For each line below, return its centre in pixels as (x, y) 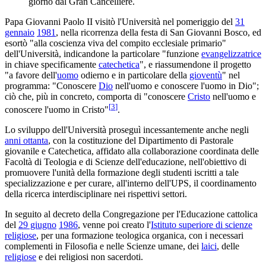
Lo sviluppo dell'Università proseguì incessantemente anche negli (127, 130)
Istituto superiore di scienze (202, 225)
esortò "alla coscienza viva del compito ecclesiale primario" (115, 43)
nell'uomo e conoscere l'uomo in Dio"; (186, 85)
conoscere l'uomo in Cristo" (57, 110)
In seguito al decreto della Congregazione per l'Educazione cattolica (131, 214)
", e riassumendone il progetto (195, 64)
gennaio (20, 32)
